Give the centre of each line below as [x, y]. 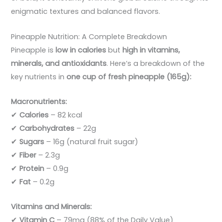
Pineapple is [33, 50]
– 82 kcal [66, 115]
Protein [32, 168]
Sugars [32, 141]
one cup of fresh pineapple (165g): [129, 77]
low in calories [81, 50]
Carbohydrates [47, 128]
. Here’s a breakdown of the [156, 63]
